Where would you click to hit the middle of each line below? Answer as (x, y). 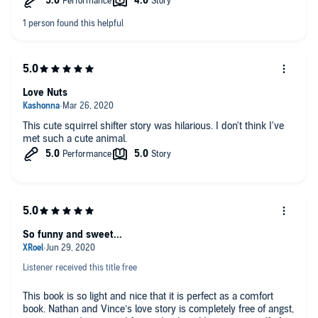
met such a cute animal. (75, 138)
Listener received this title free (80, 267)
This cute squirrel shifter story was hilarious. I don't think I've (119, 126)
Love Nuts (45, 92)
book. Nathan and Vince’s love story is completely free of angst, (158, 309)
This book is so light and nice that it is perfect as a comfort (148, 296)
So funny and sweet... (72, 234)
